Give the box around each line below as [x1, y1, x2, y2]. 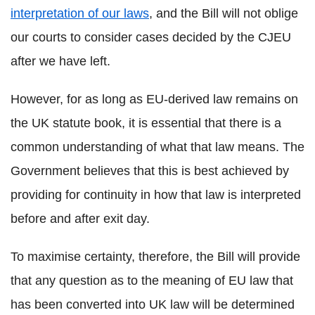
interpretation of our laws [11, 6, 149, 21]
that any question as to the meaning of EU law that [11, 274, 293, 288]
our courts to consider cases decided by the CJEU [11, 30, 291, 45]
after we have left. [11, 54, 110, 69]
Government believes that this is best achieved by [11, 164, 289, 179]
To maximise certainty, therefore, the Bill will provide [11, 250, 300, 264]
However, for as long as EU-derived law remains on [11, 92, 298, 107]
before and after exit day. [11, 212, 150, 226]
